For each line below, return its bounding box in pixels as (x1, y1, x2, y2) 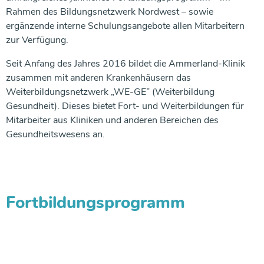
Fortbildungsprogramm (6, 192, 185, 214)
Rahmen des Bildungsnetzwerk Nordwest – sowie (6, 5, 213, 19)
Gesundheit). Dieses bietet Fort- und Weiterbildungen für (6, 100, 244, 113)
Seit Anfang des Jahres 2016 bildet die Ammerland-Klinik (6, 57, 245, 71)
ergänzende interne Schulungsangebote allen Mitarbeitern (6, 19, 245, 33)
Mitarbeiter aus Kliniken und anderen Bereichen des (6, 114, 219, 127)
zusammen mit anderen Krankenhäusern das (6, 71, 191, 85)
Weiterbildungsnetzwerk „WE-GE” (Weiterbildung (6, 85, 214, 99)
